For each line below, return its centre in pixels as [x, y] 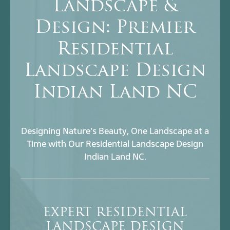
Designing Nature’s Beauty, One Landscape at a [115, 131]
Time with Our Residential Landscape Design [115, 144]
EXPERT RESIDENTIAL [115, 213]
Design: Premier [115, 29]
